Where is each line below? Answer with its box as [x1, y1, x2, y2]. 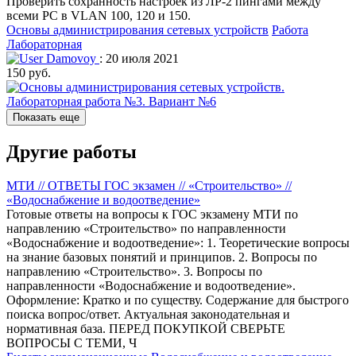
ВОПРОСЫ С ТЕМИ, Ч [6, 336, 137, 350]
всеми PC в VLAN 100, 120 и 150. [6, 9, 191, 23]
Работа [272, 23, 308, 37]
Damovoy [43, 52, 99, 66]
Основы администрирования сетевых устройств [6, 23, 269, 37]
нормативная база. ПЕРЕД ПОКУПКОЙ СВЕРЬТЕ [6, 322, 285, 336]
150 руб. [6, 66, 51, 80]
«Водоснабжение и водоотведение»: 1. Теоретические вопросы [6, 236, 350, 250]
